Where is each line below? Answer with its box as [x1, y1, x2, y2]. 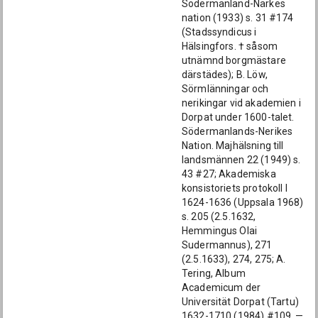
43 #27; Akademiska [182, 168, 276, 180]
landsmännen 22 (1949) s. [182, 154, 301, 165]
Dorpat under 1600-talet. [182, 111, 295, 123]
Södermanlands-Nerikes [182, 126, 293, 137]
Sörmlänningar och [182, 83, 269, 94]
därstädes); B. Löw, [182, 69, 268, 80]
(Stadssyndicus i [182, 26, 257, 38]
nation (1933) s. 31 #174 [182, 12, 294, 23]
